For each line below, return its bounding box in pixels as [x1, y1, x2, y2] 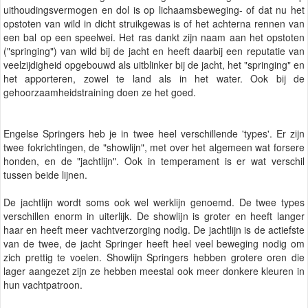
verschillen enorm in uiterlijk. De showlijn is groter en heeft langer [3, 209, 305, 223]
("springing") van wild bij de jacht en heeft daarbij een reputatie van [3, 44, 305, 58]
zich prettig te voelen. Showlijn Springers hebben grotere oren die [3, 250, 305, 265]
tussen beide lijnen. [3, 168, 87, 182]
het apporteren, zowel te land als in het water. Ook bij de [3, 71, 305, 86]
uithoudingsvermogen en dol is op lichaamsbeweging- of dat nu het [3, 3, 305, 17]
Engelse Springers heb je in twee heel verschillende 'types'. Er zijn [3, 126, 305, 141]
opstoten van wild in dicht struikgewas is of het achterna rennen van [3, 16, 305, 31]
